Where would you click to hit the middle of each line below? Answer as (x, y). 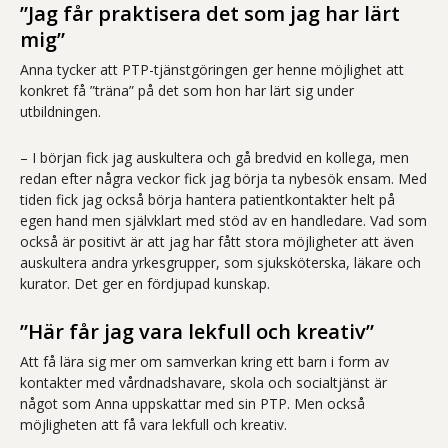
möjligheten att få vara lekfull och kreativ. (153, 424)
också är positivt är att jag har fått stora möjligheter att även (217, 241)
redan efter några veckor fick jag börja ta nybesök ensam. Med (223, 178)
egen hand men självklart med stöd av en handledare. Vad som (223, 220)
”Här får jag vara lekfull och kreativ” (197, 331)
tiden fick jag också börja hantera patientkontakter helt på (207, 199)
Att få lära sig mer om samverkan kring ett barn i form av (204, 361)
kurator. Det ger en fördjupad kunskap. (145, 283)
